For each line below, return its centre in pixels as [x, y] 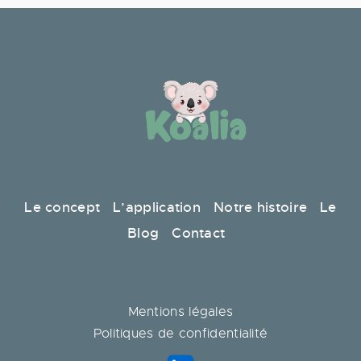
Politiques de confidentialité [180, 333]
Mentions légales [180, 311]
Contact [203, 233]
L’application [157, 207]
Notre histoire [260, 207]
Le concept [62, 207]
